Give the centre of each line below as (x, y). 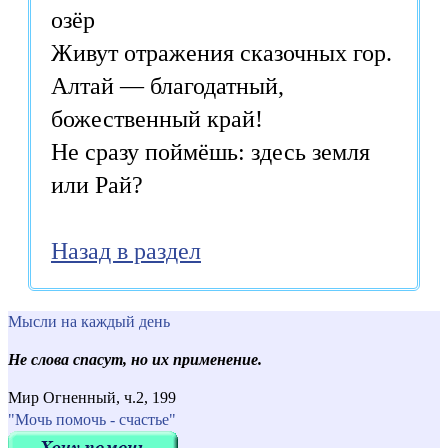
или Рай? (97, 184)
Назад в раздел (126, 250)
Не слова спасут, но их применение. (135, 359)
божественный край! (157, 118)
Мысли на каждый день (89, 321)
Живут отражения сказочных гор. (221, 52)
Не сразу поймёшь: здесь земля (210, 151)
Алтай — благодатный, (167, 85)
